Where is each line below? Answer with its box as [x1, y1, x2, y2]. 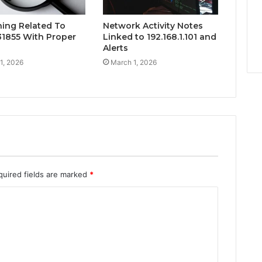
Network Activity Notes [102, 20, 203, 32]
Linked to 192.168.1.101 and [102, 32, 216, 43]
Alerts [102, 43, 128, 54]
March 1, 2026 [110, 58, 157, 67]
